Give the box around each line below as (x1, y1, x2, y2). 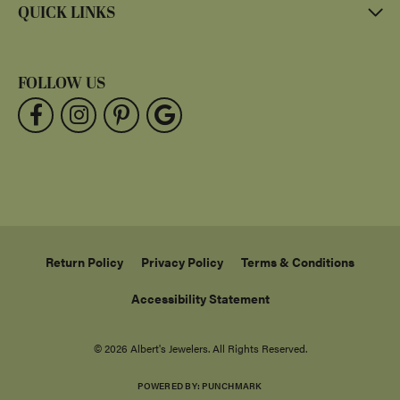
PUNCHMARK (202, 379, 262, 393)
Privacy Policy (141, 253, 223, 271)
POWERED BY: (137, 379, 203, 393)
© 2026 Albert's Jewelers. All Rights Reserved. (93, 340, 307, 357)
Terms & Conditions (241, 253, 354, 271)
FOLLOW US (18, 71, 105, 96)
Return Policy (46, 253, 123, 271)
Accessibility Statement (130, 289, 270, 308)
